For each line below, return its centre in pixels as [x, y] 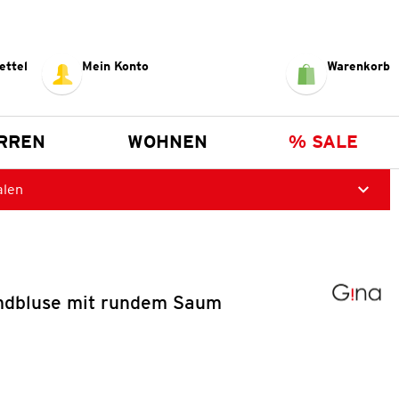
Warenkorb [358, 65]
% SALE [324, 141]
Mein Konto [116, 65]
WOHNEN [167, 141]
